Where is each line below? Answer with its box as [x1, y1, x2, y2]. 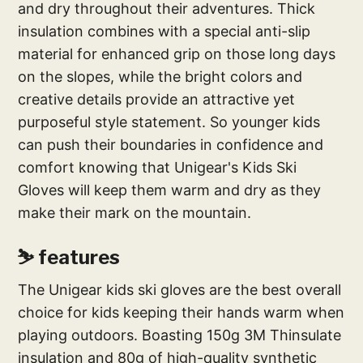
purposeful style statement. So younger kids [18, 113, 321, 130]
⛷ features [17, 245, 121, 269]
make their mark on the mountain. [18, 203, 252, 221]
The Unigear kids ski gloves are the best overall [18, 280, 342, 298]
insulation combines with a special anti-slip [18, 22, 311, 40]
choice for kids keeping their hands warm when [18, 303, 345, 321]
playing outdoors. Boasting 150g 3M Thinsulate [18, 326, 342, 344]
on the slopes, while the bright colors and [18, 67, 303, 85]
